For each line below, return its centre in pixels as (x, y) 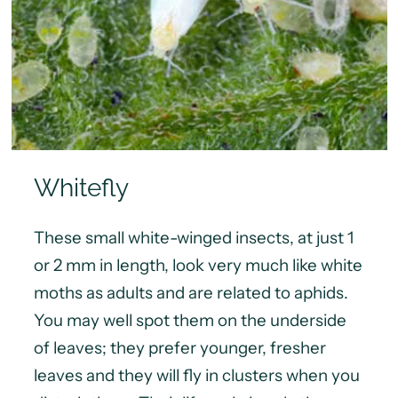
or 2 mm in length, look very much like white (198, 265)
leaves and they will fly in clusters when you (196, 375)
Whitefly (81, 187)
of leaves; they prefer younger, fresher (179, 347)
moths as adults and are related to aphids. (191, 292)
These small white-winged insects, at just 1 (193, 237)
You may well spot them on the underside (190, 320)
